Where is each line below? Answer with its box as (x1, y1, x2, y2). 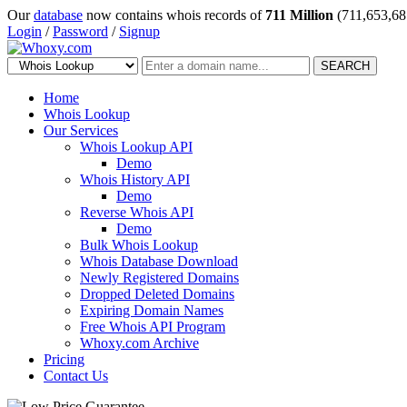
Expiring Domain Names (80, 303, 223, 318)
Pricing (44, 352, 84, 367)
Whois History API (80, 172, 190, 187)
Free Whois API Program (80, 319, 225, 334)
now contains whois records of (83, 7, 265, 23)
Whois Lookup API (80, 139, 193, 154)
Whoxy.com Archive (80, 335, 199, 351)
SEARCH (321, 59, 370, 73)
